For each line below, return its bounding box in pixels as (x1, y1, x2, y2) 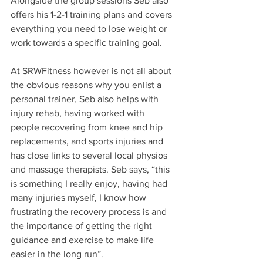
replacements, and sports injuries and (11, 136, 166, 147)
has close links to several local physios (11, 150, 170, 161)
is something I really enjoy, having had (11, 178, 170, 189)
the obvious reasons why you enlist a (11, 80, 164, 90)
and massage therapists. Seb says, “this (11, 164, 172, 175)
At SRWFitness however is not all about (11, 66, 174, 76)
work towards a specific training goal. (11, 38, 162, 48)
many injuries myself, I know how (11, 193, 149, 203)
